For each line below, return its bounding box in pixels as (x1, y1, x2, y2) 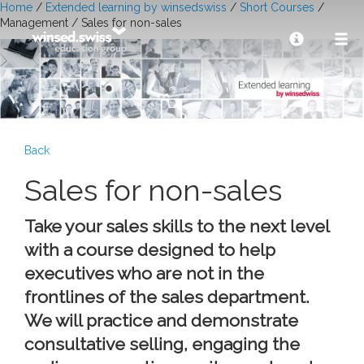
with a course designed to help (24, 240, 275, 260)
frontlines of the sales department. (24, 287, 310, 307)
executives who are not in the (24, 263, 264, 284)
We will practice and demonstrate (24, 310, 298, 331)
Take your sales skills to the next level (24, 216, 329, 236)
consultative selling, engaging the (24, 334, 300, 354)
